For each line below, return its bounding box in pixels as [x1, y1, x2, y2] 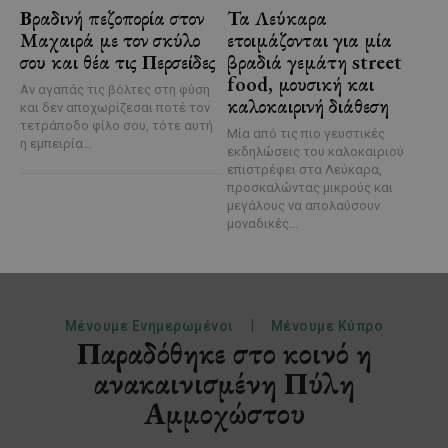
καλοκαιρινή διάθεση [226, 93, 389, 120]
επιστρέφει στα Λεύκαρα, [226, 162, 382, 178]
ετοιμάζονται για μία [226, 27, 392, 54]
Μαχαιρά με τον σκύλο [20, 27, 200, 54]
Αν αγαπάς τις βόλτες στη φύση [20, 82, 210, 98]
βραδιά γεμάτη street [226, 49, 402, 76]
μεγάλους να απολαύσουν [226, 198, 380, 214]
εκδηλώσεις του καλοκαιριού [226, 144, 404, 160]
